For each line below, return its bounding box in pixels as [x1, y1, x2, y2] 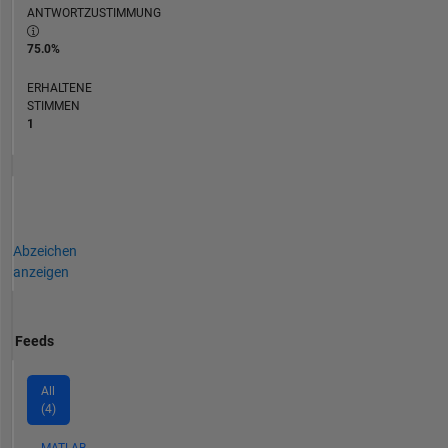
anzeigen [12, 263, 69, 280]
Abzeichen [12, 242, 77, 259]
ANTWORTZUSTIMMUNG [26, 5, 161, 20]
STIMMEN [26, 98, 80, 113]
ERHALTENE [26, 80, 92, 95]
